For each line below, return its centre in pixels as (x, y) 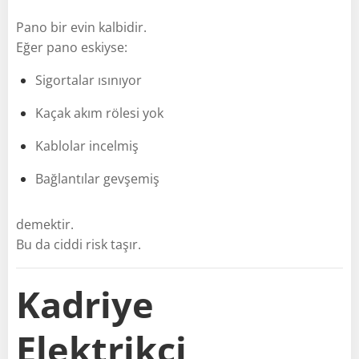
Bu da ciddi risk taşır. (79, 244)
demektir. (45, 224)
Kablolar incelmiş (87, 145)
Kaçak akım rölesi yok (99, 113)
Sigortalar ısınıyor (89, 80)
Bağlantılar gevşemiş (97, 178)
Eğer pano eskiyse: (72, 47)
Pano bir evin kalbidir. (81, 27)
